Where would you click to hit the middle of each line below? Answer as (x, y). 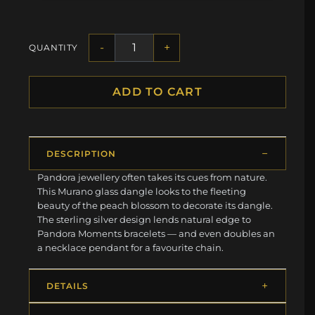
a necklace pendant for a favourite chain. (131, 247)
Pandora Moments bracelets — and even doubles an (156, 233)
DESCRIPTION (81, 153)
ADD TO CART (157, 91)
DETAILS (67, 285)
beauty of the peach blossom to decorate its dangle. (155, 205)
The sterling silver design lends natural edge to (144, 219)
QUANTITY (54, 48)
